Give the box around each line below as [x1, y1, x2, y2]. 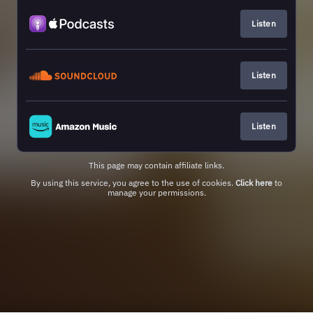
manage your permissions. [107, 187, 206, 198]
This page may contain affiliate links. [89, 160, 224, 171]
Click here [235, 177, 272, 189]
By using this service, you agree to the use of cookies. [31, 177, 235, 189]
